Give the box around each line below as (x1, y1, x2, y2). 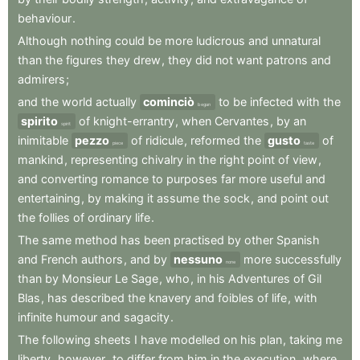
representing (71, 153, 138, 167)
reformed (190, 133, 240, 148)
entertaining (18, 191, 80, 206)
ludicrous (196, 34, 245, 48)
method (75, 233, 117, 247)
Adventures (228, 272, 290, 286)
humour (55, 310, 97, 325)
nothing (71, 34, 112, 48)
